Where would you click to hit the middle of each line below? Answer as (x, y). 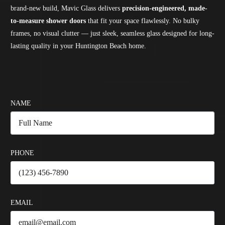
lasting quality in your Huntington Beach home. (78, 46)
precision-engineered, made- (164, 8)
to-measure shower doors (48, 21)
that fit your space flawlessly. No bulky (142, 21)
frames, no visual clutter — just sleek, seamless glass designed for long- (112, 33)
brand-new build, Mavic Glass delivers (66, 8)
